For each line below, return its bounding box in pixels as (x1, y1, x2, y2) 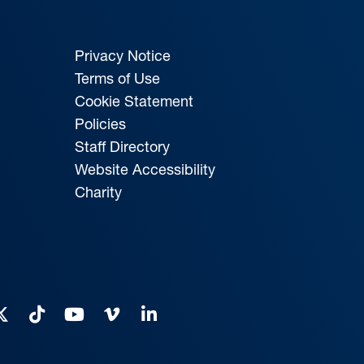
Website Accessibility (74, 159, 215, 179)
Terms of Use (74, 68, 160, 88)
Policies (74, 114, 126, 133)
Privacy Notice (74, 45, 171, 65)
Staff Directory (74, 136, 170, 156)
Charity (74, 182, 122, 201)
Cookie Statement (74, 91, 193, 110)
